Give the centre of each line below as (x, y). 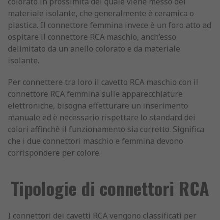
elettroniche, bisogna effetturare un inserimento (98, 106)
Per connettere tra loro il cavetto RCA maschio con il (103, 82)
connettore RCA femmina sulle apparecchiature (95, 94)
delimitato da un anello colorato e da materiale (94, 49)
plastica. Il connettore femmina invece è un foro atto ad (110, 25)
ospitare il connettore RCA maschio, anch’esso (92, 37)
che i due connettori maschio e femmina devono (96, 141)
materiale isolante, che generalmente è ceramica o (101, 13)
